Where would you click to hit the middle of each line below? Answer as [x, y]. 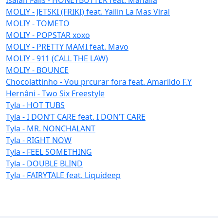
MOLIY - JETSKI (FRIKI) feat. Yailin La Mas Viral [88, 11]
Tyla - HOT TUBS [35, 105]
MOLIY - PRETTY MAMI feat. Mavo [67, 46]
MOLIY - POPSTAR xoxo [48, 35]
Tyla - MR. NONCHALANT [51, 128]
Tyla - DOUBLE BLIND [44, 163]
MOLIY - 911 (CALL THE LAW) [57, 58]
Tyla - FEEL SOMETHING [49, 152]
